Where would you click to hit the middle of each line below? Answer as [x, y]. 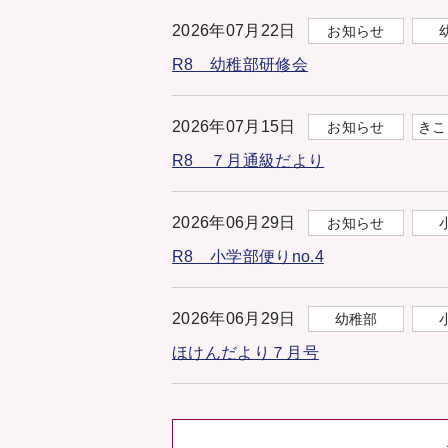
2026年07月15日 [234, 127]
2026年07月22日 [234, 31]
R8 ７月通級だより [248, 161]
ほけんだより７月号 [245, 353]
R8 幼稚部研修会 [240, 65]
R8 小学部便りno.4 [248, 257]
